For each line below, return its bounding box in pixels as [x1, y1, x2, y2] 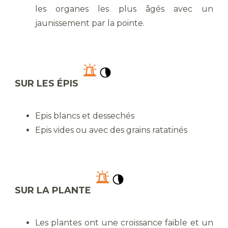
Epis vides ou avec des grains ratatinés [35, 125, 187, 135]
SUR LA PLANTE [15, 185, 94, 196]
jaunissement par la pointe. [35, 18, 145, 28]
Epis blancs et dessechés [35, 111, 134, 121]
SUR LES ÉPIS [15, 78, 81, 89]
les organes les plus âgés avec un [35, 4, 213, 14]
